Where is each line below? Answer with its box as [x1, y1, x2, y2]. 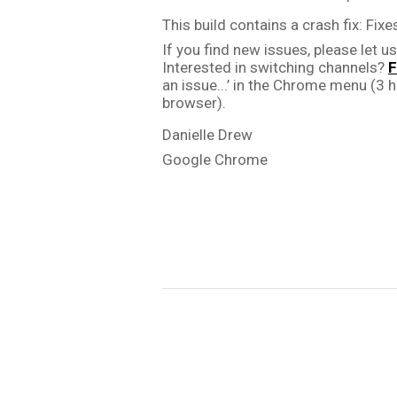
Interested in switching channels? [162, 58, 388, 76]
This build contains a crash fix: [162, 16, 366, 34]
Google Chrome [162, 151, 268, 168]
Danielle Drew [162, 126, 253, 144]
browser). [162, 94, 226, 112]
